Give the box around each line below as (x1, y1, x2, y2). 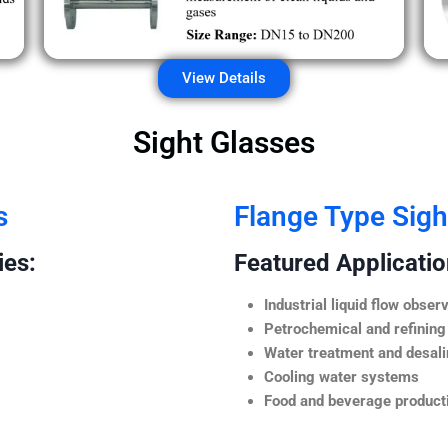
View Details (182, 68, 266, 87)
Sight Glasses (133, 124, 315, 160)
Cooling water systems (264, 367, 419, 386)
